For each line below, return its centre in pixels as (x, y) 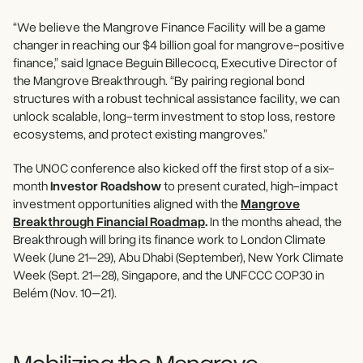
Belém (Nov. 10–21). (65, 293)
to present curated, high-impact (250, 186)
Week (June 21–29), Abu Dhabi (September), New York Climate (178, 257)
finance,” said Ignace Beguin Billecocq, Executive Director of (175, 63)
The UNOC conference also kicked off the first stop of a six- (174, 168)
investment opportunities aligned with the (127, 204)
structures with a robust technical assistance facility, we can (176, 98)
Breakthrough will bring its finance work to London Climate (169, 239)
